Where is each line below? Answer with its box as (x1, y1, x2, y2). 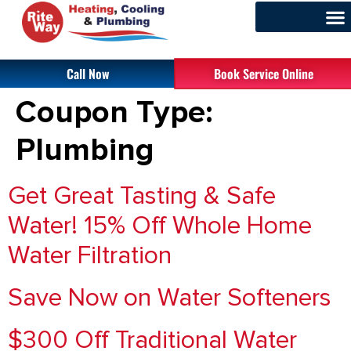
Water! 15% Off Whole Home (8, 214, 312, 239)
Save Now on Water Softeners (8, 286, 331, 311)
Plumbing (16, 131, 154, 169)
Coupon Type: (16, 93, 213, 132)
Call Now (66, 64, 110, 83)
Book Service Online (213, 64, 313, 83)
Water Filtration (8, 244, 172, 269)
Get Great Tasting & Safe (8, 184, 276, 209)
